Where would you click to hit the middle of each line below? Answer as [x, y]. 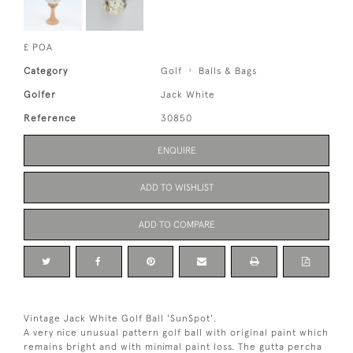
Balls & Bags [228, 71]
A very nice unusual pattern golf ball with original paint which [176, 332]
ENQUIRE [176, 150]
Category [46, 71]
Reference [50, 118]
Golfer [40, 94]
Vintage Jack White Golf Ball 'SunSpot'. [120, 318]
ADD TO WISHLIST [176, 187]
